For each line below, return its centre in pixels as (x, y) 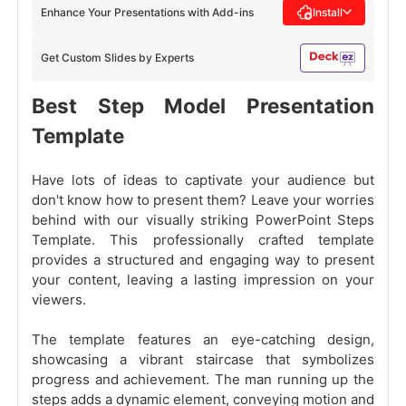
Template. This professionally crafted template (203, 240)
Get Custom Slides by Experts (117, 58)
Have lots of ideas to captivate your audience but (203, 180)
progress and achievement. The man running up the (203, 380)
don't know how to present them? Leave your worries (203, 200)
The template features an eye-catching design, (203, 340)
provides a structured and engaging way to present (203, 260)
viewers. (59, 300)
